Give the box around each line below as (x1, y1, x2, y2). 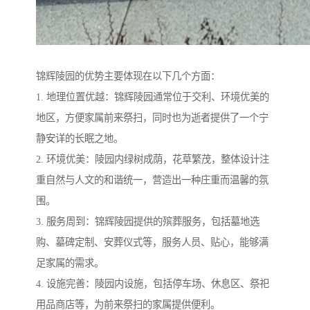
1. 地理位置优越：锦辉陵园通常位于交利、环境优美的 (36, 91, 269, 103)
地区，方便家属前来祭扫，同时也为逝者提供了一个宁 (36, 112, 268, 124)
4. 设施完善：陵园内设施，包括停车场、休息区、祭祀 (36, 278, 269, 290)
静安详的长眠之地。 (36, 133, 123, 145)
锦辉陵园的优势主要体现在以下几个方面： (36, 71, 220, 82)
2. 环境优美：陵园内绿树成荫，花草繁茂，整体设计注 (36, 154, 269, 165)
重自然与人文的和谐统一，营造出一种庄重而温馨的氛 (36, 174, 268, 186)
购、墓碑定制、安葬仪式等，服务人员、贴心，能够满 (36, 237, 268, 248)
